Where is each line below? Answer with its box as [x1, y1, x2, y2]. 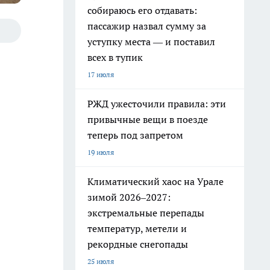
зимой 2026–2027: [87, 191, 171, 203]
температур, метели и [87, 222, 187, 234]
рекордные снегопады [87, 238, 188, 250]
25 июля [87, 257, 114, 266]
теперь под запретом [87, 129, 183, 141]
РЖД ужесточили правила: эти [87, 98, 226, 110]
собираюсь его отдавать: [87, 4, 197, 16]
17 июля [87, 70, 114, 79]
